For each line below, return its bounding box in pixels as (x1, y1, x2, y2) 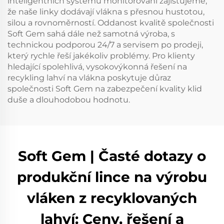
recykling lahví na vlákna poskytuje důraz (7, 72, 171, 82)
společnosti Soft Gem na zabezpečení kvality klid (7, 83, 202, 93)
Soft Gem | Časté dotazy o (18, 147, 206, 164)
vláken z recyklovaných (27, 189, 197, 206)
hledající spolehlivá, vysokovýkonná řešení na (7, 61, 187, 71)
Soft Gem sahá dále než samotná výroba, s (7, 28, 175, 38)
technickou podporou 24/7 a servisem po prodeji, (7, 39, 203, 49)
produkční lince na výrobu (17, 168, 207, 185)
